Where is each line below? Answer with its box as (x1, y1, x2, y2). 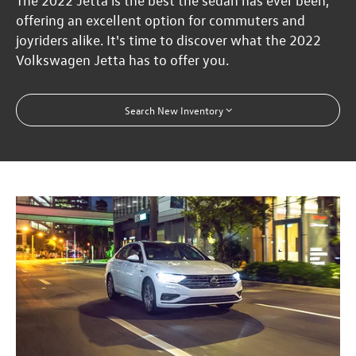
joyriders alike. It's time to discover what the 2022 (16, 32, 322, 48)
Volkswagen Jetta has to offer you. (16, 52, 230, 68)
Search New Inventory (124, 103, 223, 117)
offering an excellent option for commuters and (16, 12, 306, 29)
